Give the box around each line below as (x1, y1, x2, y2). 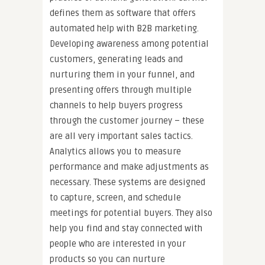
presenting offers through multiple (50, 84, 192, 95)
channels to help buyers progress (50, 99, 183, 111)
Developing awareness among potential (50, 38, 209, 49)
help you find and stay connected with (50, 222, 202, 234)
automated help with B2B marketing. (50, 22, 199, 34)
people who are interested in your (50, 238, 186, 249)
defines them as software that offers (50, 7, 196, 18)
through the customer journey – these (50, 115, 204, 126)
